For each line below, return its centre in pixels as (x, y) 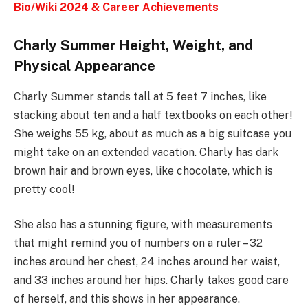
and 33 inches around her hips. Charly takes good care (151, 280)
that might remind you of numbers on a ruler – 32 (138, 243)
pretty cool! (44, 189)
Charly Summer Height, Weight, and (133, 46)
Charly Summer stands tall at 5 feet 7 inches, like (140, 96)
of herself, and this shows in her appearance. (127, 299)
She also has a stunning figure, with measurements (143, 225)
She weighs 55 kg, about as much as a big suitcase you (153, 133)
